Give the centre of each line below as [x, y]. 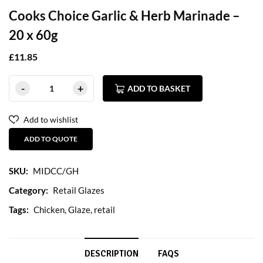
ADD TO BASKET [159, 88]
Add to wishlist [51, 119]
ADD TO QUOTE [51, 139]
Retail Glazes [79, 190]
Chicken [49, 209]
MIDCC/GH [56, 171]
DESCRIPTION [111, 253]
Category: [28, 190]
